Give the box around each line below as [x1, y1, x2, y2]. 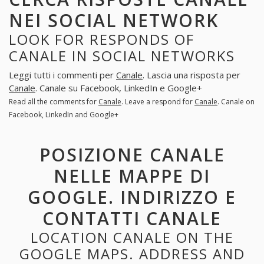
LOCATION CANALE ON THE [30, 227, 234, 247]
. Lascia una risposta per [143, 69, 240, 81]
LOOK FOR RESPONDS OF [9, 29, 194, 49]
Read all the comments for [9, 97, 98, 107]
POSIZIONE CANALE [39, 142, 225, 167]
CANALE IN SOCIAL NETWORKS [9, 45, 235, 65]
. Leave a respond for [121, 97, 194, 107]
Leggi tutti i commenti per [9, 69, 116, 81]
